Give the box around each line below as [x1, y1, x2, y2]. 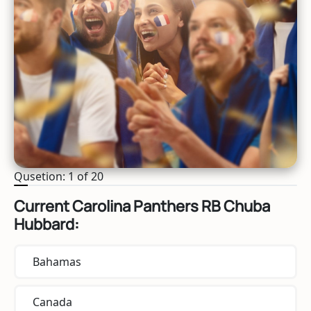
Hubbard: [14, 213, 79, 235]
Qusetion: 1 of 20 [14, 168, 103, 184]
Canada [33, 294, 72, 310]
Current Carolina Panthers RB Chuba [14, 195, 270, 217]
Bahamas [33, 253, 81, 269]
